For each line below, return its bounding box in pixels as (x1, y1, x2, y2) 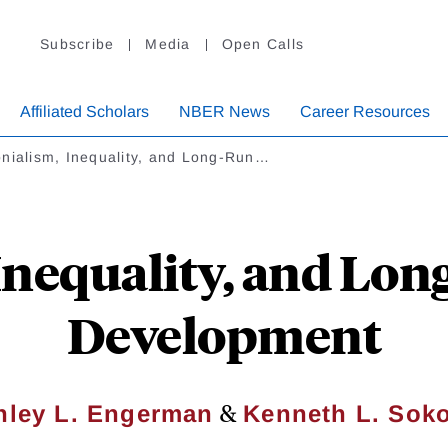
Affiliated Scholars (20, 103, 149, 121)
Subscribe (40, 36, 115, 53)
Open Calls (221, 36, 304, 53)
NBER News (179, 103, 270, 121)
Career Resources (300, 103, 430, 121)
